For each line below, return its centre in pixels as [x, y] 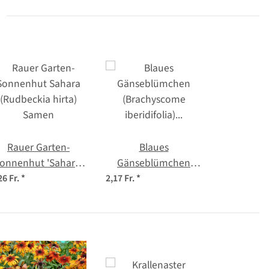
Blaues [154, 147]
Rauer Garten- [38, 147]
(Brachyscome [154, 178]
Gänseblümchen [154, 163]
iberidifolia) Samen [154, 194]
